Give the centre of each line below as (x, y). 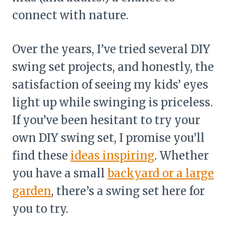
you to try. (40, 209)
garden (32, 191)
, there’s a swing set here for (128, 191)
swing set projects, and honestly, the (113, 67)
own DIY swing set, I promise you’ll (108, 138)
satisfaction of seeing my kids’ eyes (110, 85)
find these (41, 156)
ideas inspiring (112, 156)
